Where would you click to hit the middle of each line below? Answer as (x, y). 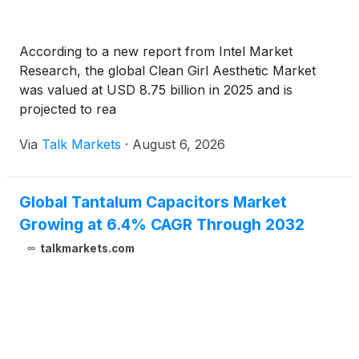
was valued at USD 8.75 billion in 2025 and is (156, 90)
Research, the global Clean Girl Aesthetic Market (167, 71)
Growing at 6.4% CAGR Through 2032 (162, 225)
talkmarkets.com (87, 249)
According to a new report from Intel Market (156, 52)
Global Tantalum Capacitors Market (153, 202)
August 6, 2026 (179, 145)
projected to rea (68, 109)
